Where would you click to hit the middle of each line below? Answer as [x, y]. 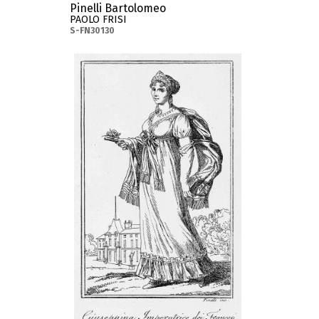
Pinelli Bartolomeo [118, 9]
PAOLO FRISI [99, 20]
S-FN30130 [93, 31]
